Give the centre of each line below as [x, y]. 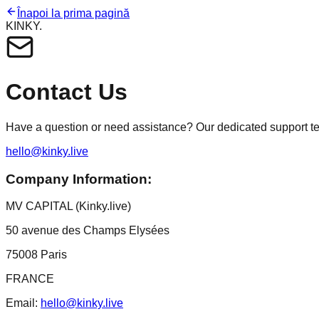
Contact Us [67, 92]
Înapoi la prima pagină [73, 13]
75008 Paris [36, 255]
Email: [22, 303]
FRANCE [30, 279]
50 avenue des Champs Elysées [88, 231]
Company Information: [79, 179]
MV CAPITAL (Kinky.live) [68, 206]
